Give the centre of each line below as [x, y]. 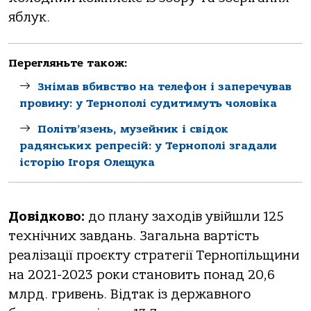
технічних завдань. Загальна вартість [134, 236]
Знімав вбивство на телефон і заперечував [165, 86]
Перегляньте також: [68, 63]
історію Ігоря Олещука [87, 162]
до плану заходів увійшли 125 [184, 216]
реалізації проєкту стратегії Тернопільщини [154, 255]
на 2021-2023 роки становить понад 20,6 [142, 275]
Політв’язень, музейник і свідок [133, 129]
